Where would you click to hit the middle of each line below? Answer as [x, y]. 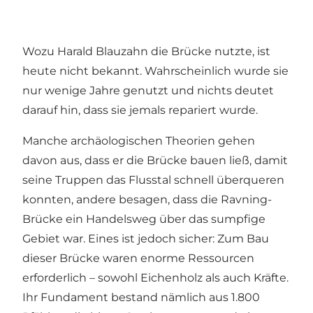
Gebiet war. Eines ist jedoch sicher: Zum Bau [146, 238]
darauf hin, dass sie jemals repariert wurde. [140, 110]
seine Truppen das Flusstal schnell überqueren [153, 180]
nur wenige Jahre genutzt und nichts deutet [148, 90]
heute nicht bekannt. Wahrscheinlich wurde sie [155, 71]
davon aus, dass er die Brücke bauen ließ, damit [155, 160]
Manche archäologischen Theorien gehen [139, 140]
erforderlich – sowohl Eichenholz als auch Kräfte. [155, 277]
